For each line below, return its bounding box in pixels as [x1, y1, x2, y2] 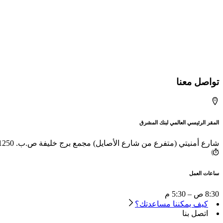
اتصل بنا [182, 209, 208, 218]
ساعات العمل [189, 170, 219, 176]
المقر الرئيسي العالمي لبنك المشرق [139, 119, 219, 125]
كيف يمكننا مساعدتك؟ [135, 199, 208, 208]
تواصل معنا [176, 77, 219, 88]
